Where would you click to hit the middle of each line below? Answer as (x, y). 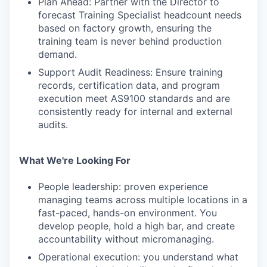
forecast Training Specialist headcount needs (140, 15)
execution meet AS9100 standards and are (134, 98)
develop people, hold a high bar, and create (136, 226)
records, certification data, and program (129, 85)
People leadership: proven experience (123, 187)
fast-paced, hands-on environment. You (128, 213)
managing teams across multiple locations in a (143, 200)
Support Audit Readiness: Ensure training (131, 72)
